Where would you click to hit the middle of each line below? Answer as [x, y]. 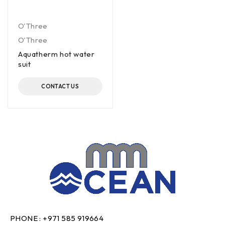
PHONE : [27, 218]
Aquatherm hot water [57, 54]
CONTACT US [60, 86]
